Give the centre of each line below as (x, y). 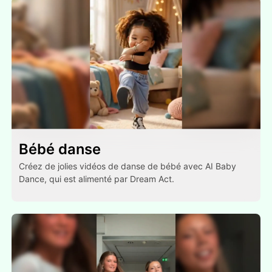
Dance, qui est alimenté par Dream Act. (97, 178)
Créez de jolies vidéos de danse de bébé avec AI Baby (128, 166)
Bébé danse (60, 149)
